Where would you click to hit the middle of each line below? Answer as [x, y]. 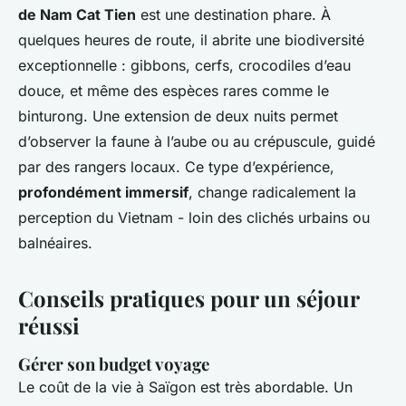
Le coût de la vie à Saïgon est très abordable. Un [185, 387]
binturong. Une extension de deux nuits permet [178, 116]
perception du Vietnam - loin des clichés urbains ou [194, 218]
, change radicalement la [272, 193]
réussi [49, 326]
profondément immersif [103, 193]
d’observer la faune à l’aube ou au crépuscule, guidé [197, 142]
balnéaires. [55, 243]
